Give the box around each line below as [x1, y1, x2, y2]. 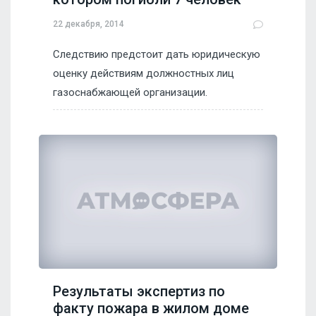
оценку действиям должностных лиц [53, 66, 234, 80]
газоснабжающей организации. [53, 85, 207, 99]
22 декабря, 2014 [53, 19, 124, 30]
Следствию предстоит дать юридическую [53, 47, 260, 61]
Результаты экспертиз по [53, 283, 225, 300]
